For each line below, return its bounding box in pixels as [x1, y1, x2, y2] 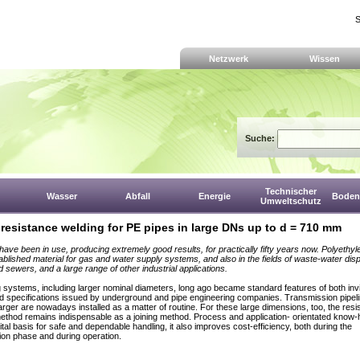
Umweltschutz [260, 196, 321, 206]
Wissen [309, 54, 340, 64]
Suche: [245, 133, 277, 143]
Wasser [46, 191, 77, 201]
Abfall [125, 191, 150, 201]
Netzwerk [208, 54, 248, 64]
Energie [198, 191, 231, 201]
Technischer [264, 186, 317, 196]
